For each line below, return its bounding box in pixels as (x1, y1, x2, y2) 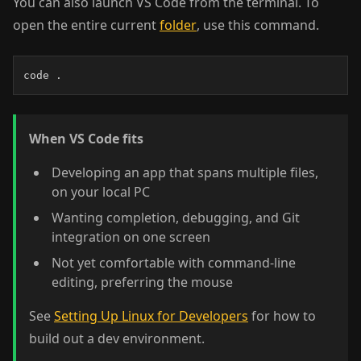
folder (160, 16, 197, 34)
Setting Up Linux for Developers (54, 307, 248, 325)
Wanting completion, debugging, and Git (52, 209, 300, 226)
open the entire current (13, 16, 160, 34)
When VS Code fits (29, 130, 143, 147)
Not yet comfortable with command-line (52, 254, 296, 272)
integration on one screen (52, 228, 210, 246)
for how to (248, 307, 316, 325)
